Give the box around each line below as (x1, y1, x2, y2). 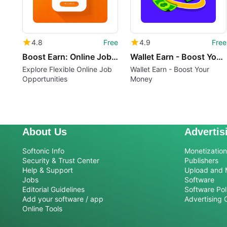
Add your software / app (22, 195, 103, 204)
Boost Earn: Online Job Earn (111, 51, 118, 62)
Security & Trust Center (22, 156, 99, 165)
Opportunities (22, 74, 67, 83)
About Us (22, 126, 67, 138)
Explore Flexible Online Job (22, 64, 112, 73)
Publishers (184, 156, 218, 165)
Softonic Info (22, 146, 64, 156)
